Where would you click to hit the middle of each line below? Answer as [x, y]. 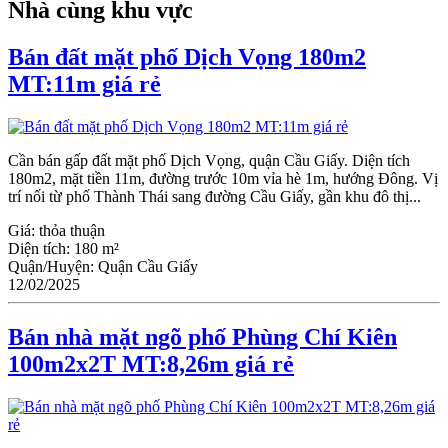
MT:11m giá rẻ [84, 84]
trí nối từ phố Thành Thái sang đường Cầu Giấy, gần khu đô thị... [214, 197]
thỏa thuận [72, 231]
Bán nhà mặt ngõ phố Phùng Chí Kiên [202, 337]
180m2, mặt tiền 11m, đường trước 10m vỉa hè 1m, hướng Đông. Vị [223, 179]
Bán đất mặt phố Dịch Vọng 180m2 [187, 57]
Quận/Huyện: [53, 267]
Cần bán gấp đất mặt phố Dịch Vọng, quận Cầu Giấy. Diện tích [209, 161]
